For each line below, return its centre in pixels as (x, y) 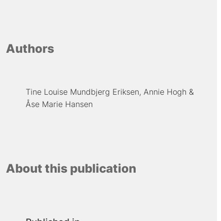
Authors (30, 48)
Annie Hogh (165, 92)
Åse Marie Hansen (59, 104)
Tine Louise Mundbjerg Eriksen (82, 92)
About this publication (71, 169)
